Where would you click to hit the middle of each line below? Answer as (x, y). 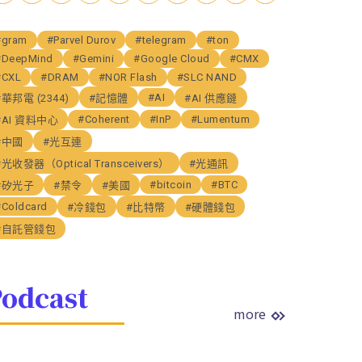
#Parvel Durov (81, 40)
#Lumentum (220, 119)
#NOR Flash (128, 77)
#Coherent (104, 119)
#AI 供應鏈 (211, 98)
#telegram (161, 40)
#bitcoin (171, 184)
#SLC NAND (207, 77)
